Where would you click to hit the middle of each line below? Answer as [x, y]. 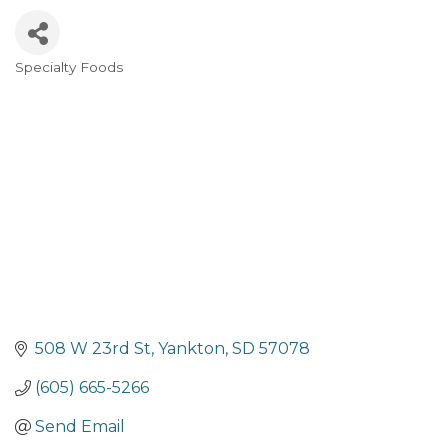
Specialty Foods [69, 67]
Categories [77, 83]
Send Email [80, 427]
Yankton [191, 349]
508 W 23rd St [93, 349]
